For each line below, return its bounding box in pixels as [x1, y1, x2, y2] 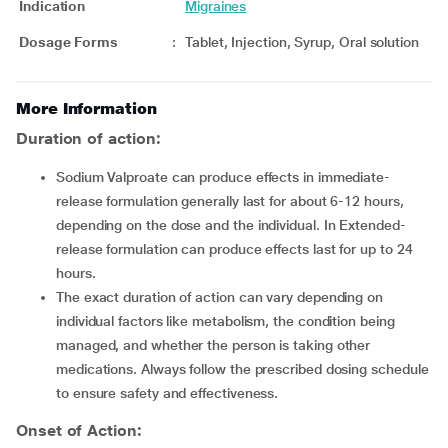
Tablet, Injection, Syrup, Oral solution [185, 34, 419, 50]
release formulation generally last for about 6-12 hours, [56, 193, 404, 209]
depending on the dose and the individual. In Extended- [56, 217, 406, 233]
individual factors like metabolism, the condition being [56, 313, 395, 329]
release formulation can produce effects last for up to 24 [56, 241, 413, 257]
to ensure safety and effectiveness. [56, 385, 279, 401]
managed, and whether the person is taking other [56, 337, 371, 353]
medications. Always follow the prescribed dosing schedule [56, 361, 429, 377]
